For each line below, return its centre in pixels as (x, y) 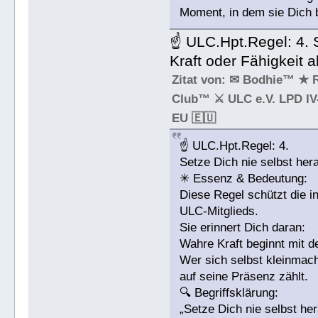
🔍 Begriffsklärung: (229, 293)
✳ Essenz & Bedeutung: (244, 179)
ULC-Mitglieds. (219, 212)
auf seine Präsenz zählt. (244, 277)
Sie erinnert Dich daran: (243, 228)
